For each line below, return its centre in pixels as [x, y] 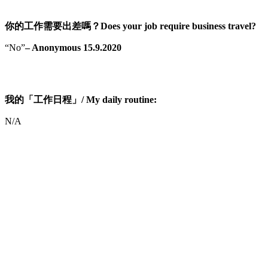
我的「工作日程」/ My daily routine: [81, 99]
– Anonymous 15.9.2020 [73, 47]
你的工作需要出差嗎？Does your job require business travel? [130, 26]
